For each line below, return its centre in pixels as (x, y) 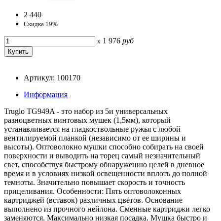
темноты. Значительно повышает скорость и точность (94, 182)
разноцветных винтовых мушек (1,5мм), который (87, 120)
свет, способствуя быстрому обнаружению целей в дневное (104, 164)
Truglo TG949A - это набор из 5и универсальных (86, 111)
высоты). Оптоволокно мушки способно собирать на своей (104, 147)
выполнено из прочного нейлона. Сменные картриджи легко (107, 209)
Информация (46, 94)
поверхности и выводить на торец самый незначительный (102, 155)
